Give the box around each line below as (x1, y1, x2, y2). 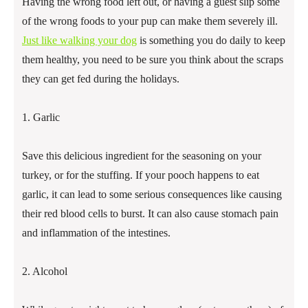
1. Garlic (22, 111, 60, 124)
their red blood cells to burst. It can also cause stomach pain (22, 208, 278, 220)
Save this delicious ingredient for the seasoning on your (22, 150, 261, 162)
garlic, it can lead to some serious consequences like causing (22, 188, 282, 201)
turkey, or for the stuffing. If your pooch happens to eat (22, 169, 259, 181)
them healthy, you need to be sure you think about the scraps (22, 54, 283, 66)
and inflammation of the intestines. (22, 227, 170, 239)
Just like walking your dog (22, 34, 137, 47)
